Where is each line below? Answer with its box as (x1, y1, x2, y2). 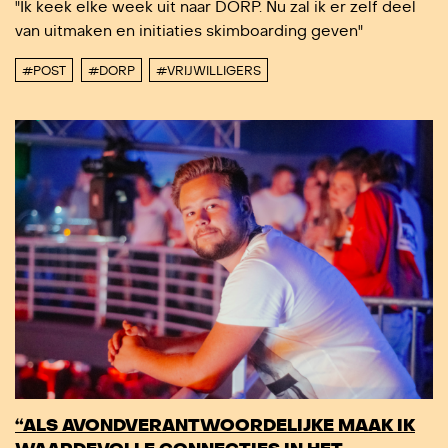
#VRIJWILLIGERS (156, 64, 261, 79)
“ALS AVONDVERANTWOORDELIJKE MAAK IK (15, 414, 415, 437)
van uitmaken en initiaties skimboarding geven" (15, 22, 363, 41)
